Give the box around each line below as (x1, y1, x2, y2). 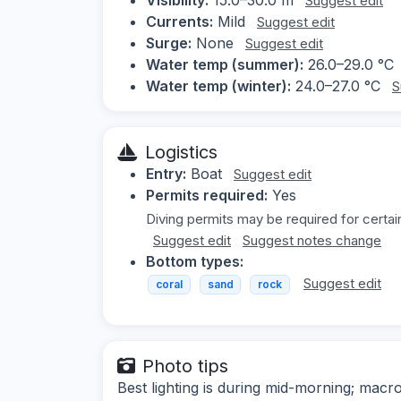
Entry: (146, 164, 186, 183)
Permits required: (146, 185, 268, 204)
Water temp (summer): (146, 55, 303, 73)
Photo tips (142, 355, 228, 378)
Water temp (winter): (146, 76, 291, 95)
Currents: (146, 12, 213, 30)
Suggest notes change (243, 231, 381, 249)
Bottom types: (146, 252, 243, 270)
